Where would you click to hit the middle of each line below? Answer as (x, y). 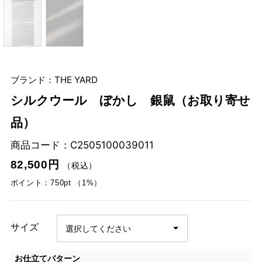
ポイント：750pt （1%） (56, 182)
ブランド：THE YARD (54, 80)
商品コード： (40, 144)
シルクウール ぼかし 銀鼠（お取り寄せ (130, 101)
